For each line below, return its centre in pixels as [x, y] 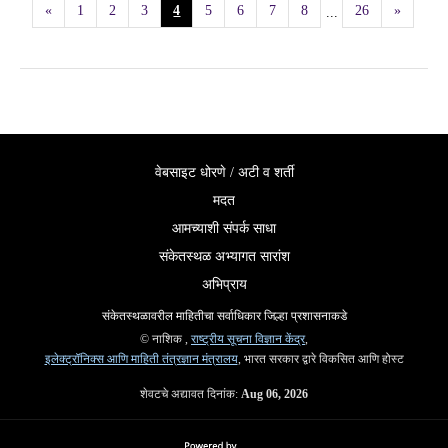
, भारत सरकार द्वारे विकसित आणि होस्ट [320, 359]
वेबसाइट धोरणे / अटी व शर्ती [224, 172]
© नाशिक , [165, 339]
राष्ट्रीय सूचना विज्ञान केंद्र [248, 339]
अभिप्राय [224, 284]
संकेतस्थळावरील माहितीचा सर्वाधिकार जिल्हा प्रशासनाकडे [224, 316]
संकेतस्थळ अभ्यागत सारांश [224, 256]
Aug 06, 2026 [274, 394]
